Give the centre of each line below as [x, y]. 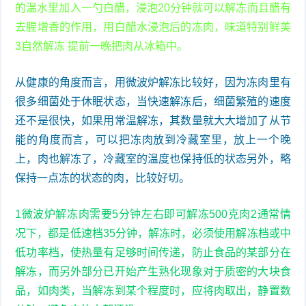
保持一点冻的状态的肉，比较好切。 [103, 178]
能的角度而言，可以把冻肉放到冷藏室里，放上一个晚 [153, 139]
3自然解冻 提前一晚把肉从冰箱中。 [102, 46]
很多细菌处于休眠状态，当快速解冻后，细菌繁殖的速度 [153, 101]
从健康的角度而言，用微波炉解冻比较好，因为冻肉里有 [153, 82]
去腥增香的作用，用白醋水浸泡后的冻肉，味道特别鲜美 [153, 27]
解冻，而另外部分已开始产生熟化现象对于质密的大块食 [153, 271]
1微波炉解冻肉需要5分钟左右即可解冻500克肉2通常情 [153, 214]
